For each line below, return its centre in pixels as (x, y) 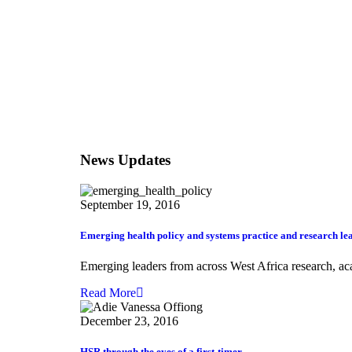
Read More (108, 293)
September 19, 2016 (130, 204)
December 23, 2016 (129, 321)
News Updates (125, 160)
